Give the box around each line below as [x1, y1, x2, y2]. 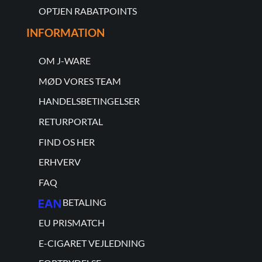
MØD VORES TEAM [38, 75, 121, 87]
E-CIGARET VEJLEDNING [38, 237, 145, 249]
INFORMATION [26, 25, 105, 39]
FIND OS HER [38, 136, 95, 147]
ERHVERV [38, 156, 81, 168]
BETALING [62, 196, 106, 208]
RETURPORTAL [38, 116, 103, 127]
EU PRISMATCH [38, 217, 105, 229]
